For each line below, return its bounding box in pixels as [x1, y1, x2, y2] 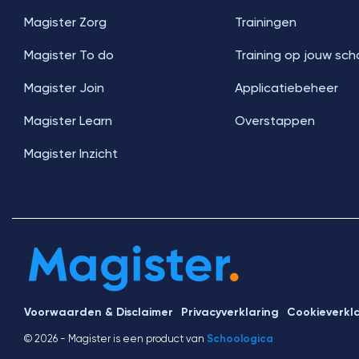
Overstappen [234, 113, 315, 128]
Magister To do [24, 47, 114, 63]
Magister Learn [24, 113, 112, 128]
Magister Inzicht [24, 146, 118, 161]
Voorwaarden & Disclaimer [24, 305, 173, 319]
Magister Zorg [24, 14, 107, 30]
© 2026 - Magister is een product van [24, 333, 207, 345]
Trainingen [234, 14, 296, 30]
